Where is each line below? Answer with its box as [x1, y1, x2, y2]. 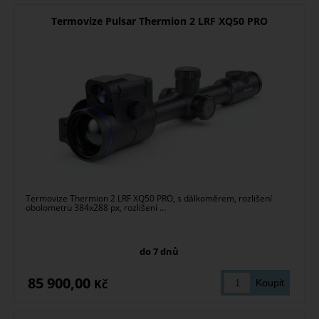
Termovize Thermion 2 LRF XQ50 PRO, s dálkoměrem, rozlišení [26, 192, 273, 205]
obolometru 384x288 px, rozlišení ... [26, 202, 167, 214]
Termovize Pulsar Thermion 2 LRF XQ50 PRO [51, 14, 268, 28]
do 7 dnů [140, 245, 179, 258]
